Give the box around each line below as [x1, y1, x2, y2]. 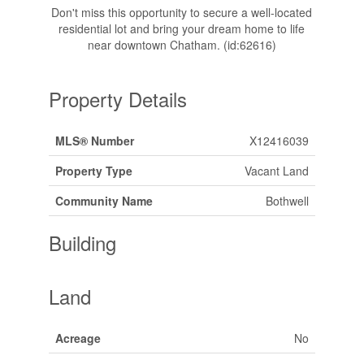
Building [48, 227, 116, 257]
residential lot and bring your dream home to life [58, 19, 305, 37]
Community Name [54, 192, 153, 209]
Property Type [54, 162, 132, 179]
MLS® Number [54, 132, 134, 149]
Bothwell [265, 192, 309, 209]
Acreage [54, 329, 101, 346]
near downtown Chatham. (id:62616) [87, 36, 276, 53]
